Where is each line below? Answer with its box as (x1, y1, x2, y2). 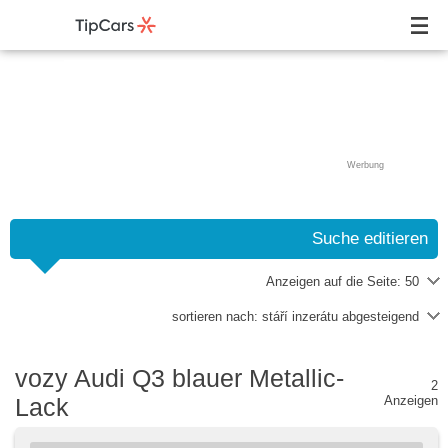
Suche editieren (312, 229, 428, 248)
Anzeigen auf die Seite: (266, 274, 405, 289)
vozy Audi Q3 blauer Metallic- (15, 364, 344, 392)
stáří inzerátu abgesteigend (262, 309, 419, 324)
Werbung (347, 160, 384, 170)
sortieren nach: (172, 309, 262, 324)
